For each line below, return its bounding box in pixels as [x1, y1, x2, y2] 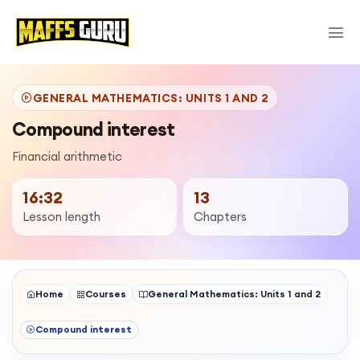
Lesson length [22, 209, 100, 224]
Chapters [194, 209, 247, 224]
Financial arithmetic [12, 149, 122, 164]
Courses [85, 288, 126, 300]
